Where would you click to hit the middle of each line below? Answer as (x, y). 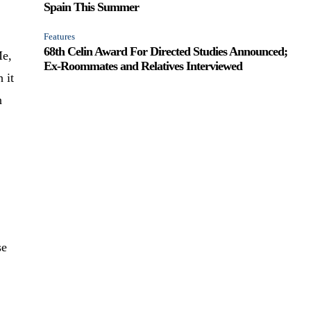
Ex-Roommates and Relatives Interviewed (143, 66)
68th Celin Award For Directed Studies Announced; (166, 51)
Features (60, 36)
